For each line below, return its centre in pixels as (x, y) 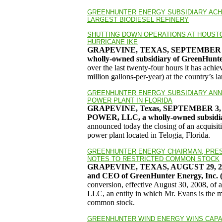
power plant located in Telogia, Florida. (149, 135)
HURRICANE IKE (112, 42)
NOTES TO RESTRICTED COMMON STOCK (153, 159)
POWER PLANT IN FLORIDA (130, 100)
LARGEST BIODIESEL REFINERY (138, 20)
